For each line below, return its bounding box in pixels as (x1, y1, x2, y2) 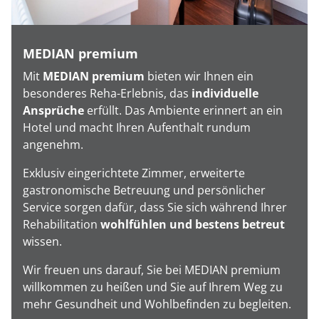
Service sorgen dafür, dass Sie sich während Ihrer (23, 199, 287, 216)
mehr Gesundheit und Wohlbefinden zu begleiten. (23, 296, 291, 313)
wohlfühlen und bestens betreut (100, 216, 285, 233)
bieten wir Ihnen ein (145, 68, 253, 85)
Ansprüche (23, 103, 84, 119)
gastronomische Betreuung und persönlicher (23, 182, 266, 199)
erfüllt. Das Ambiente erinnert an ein (84, 103, 283, 119)
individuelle (192, 85, 258, 102)
